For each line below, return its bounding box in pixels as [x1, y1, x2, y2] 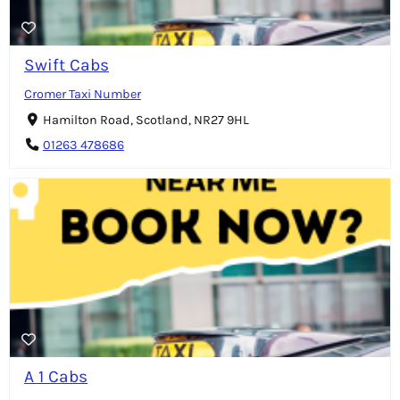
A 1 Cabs [24, 366, 87, 387]
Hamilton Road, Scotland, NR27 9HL [42, 112, 249, 128]
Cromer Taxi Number [24, 86, 141, 102]
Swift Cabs [24, 54, 109, 75]
